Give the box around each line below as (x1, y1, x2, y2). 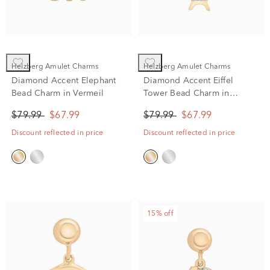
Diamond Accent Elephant (11, 76, 116, 85)
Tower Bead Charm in (143, 89, 230, 98)
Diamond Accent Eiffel (143, 76, 234, 85)
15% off (147, 210, 174, 218)
